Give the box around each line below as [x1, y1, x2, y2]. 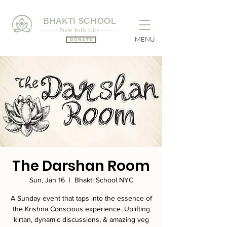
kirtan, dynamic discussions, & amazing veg [13, 215, 149, 223]
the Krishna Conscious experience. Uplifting [12, 205, 150, 213]
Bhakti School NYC [74, 176, 133, 184]
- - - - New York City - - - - [43, 26, 117, 33]
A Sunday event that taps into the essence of [10, 194, 152, 202]
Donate [69, 37, 93, 42]
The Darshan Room [12, 156, 150, 176]
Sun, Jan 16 [29, 176, 65, 184]
